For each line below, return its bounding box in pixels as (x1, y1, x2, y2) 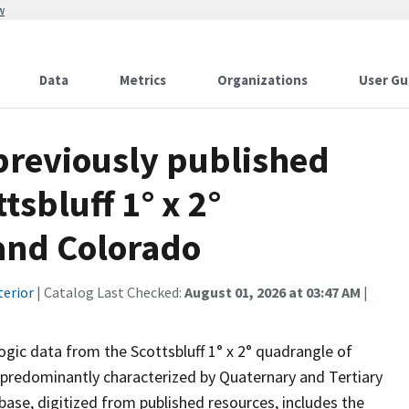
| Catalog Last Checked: (34, 283, 184, 301)
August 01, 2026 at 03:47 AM (184, 283, 361, 301)
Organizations (217, 71, 308, 89)
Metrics (120, 71, 166, 89)
